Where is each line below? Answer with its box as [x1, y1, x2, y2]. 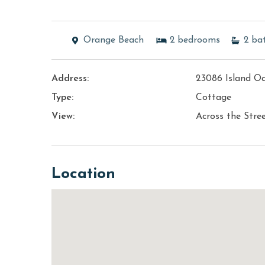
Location [51, 166, 115, 183]
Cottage [196, 93, 232, 103]
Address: [51, 74, 89, 84]
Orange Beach [83, 35, 144, 46]
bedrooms [177, 35, 220, 46]
